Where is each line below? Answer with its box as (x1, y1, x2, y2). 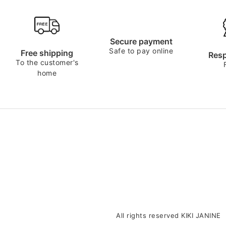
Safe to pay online (109, 46, 174, 55)
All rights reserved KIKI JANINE (116, 211, 221, 219)
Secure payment (109, 36, 173, 46)
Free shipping (21, 47, 74, 58)
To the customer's (16, 58, 79, 67)
